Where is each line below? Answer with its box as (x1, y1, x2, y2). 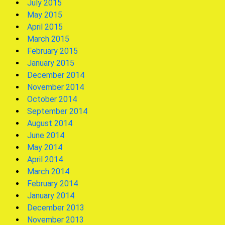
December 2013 (27, 203, 84, 212)
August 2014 (27, 119, 72, 128)
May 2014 (27, 143, 62, 152)
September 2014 (27, 106, 87, 116)
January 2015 (27, 58, 74, 68)
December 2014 (27, 70, 84, 80)
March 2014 (27, 167, 69, 176)
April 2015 (27, 22, 63, 32)
